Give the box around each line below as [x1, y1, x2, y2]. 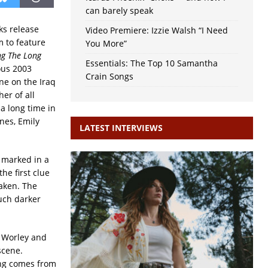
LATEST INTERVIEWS [79, 122, 163, 134]
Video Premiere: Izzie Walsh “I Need [85, 25, 228, 36]
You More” [85, 38, 127, 50]
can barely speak [85, 5, 153, 17]
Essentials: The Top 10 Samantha [85, 57, 218, 69]
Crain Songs [85, 71, 133, 83]
